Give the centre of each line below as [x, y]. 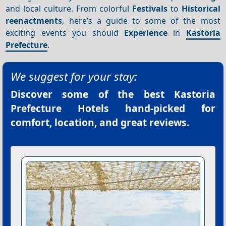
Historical [201, 8]
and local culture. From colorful [69, 8]
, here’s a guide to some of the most [141, 20]
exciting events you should [65, 33]
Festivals [150, 8]
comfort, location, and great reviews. [100, 123]
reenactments [34, 20]
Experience [146, 33]
